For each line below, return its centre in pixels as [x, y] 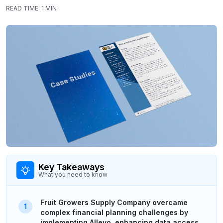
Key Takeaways [71, 167]
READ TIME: [23, 8]
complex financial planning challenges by [114, 212]
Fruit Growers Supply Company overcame [114, 202]
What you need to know [73, 174]
